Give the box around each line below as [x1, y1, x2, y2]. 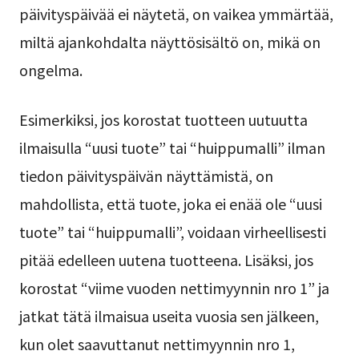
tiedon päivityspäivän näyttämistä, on [18, 165, 273, 187]
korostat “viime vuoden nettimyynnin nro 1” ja [18, 277, 329, 299]
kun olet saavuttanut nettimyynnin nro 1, [18, 333, 295, 355]
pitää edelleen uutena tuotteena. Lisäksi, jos [18, 249, 313, 271]
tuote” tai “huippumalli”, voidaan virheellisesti [18, 221, 326, 243]
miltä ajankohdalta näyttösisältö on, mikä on [18, 31, 321, 53]
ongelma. [18, 59, 83, 81]
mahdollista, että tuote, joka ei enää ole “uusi [18, 193, 322, 215]
